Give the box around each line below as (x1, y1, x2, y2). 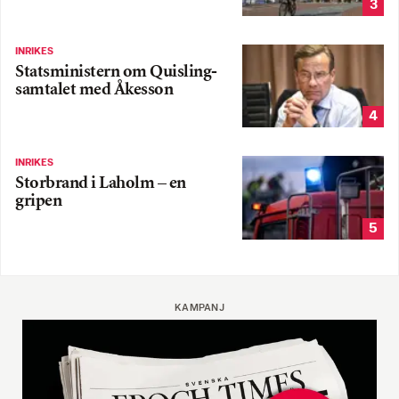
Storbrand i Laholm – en (15, 175, 186, 193)
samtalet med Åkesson (15, 81, 173, 99)
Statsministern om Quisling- (15, 63, 217, 81)
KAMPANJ (174, 303, 225, 314)
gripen (15, 193, 61, 211)
